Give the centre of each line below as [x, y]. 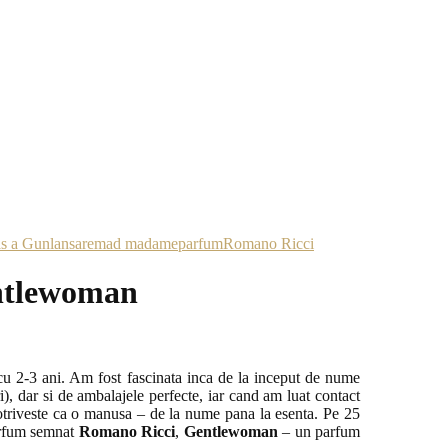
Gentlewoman [230, 431]
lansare [72, 243]
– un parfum [319, 431]
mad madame [136, 243]
